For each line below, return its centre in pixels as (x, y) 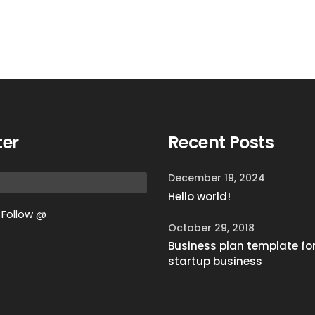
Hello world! (199, 197)
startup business (215, 261)
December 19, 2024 (217, 178)
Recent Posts (221, 142)
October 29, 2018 (211, 228)
